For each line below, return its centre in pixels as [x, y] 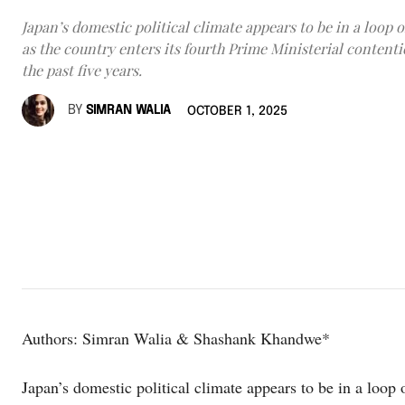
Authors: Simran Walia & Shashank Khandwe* [176, 338]
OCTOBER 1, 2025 [237, 112]
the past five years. [82, 71]
